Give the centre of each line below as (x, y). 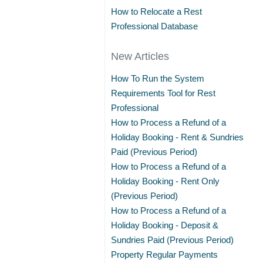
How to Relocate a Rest (157, 11)
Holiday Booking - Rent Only (166, 181)
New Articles (140, 56)
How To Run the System (158, 78)
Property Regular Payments (165, 254)
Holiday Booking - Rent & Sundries (178, 137)
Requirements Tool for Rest (163, 93)
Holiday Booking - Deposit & (165, 225)
